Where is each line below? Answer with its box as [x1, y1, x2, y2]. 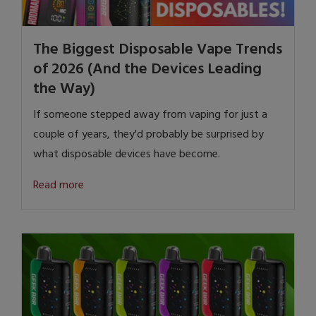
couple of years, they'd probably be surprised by [33, 126, 264, 145]
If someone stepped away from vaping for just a [33, 106, 267, 125]
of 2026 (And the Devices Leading [33, 57, 262, 83]
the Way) [33, 77, 95, 102]
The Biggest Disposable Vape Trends [33, 37, 282, 63]
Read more [33, 176, 84, 195]
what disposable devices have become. [33, 145, 220, 164]
